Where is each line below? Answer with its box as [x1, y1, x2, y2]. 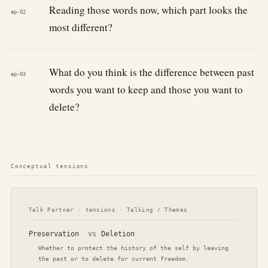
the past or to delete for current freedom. [38, 255, 189, 263]
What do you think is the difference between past [48, 65, 254, 79]
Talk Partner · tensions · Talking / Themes [28, 207, 188, 214]
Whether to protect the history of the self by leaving [38, 244, 229, 252]
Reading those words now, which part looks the [48, 3, 248, 17]
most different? [48, 20, 112, 35]
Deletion [100, 230, 135, 239]
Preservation [28, 230, 79, 239]
